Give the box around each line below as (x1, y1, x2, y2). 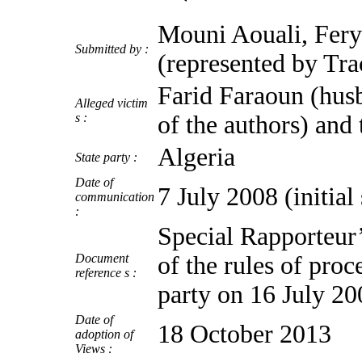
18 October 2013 (158, 319, 331, 348)
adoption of (75, 326, 133, 341)
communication (75, 189, 154, 204)
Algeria (158, 142, 235, 171)
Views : (75, 341, 112, 356)
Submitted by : (75, 41, 149, 56)
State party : (75, 149, 137, 164)
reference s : (75, 265, 137, 280)
